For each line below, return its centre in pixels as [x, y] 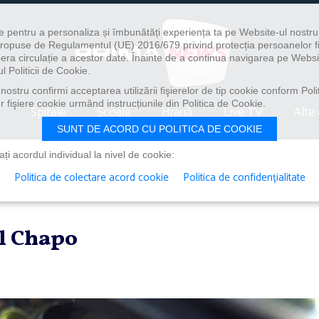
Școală [114, 112]
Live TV [243, 112]
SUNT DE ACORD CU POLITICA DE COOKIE [159, 129]
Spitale [48, 112]
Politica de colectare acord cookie [91, 178]
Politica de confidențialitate [244, 178]
